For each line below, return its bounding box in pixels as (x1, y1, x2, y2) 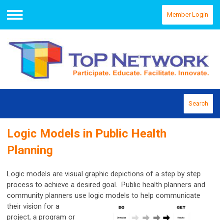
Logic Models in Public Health (7, 126, 166, 140)
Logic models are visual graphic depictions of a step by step (7, 169, 201, 178)
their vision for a (7, 201, 59, 211)
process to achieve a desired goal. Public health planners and (7, 180, 205, 189)
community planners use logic (7, 191, 106, 200)
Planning (7, 143, 53, 157)
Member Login (167, 11, 208, 18)
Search (189, 99, 208, 107)
